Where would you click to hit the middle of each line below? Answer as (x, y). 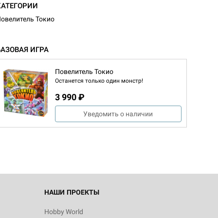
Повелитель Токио (84, 71)
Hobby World (64, 212)
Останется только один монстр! (99, 81)
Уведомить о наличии (118, 114)
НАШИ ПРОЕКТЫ (72, 192)
